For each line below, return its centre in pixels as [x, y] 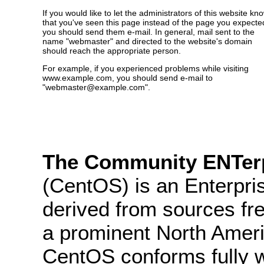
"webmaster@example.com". [96, 88]
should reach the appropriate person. [112, 50]
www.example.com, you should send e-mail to [128, 78]
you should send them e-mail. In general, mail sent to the [148, 32]
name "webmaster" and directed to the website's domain [147, 41]
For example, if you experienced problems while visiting [146, 69]
